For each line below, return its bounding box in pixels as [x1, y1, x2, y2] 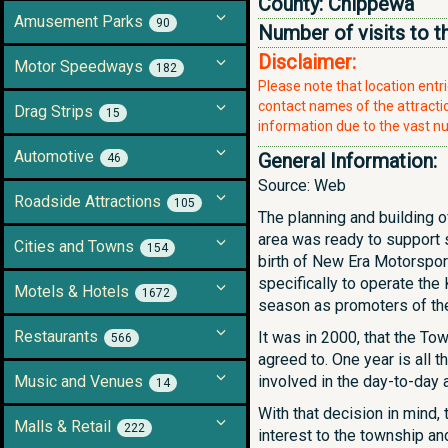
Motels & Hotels [14, 282, 129, 301]
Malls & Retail [14, 417, 111, 436]
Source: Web [258, 176, 346, 195]
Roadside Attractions [14, 192, 161, 211]
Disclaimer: [258, 50, 356, 74]
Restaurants [14, 327, 98, 346]
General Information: [258, 149, 437, 173]
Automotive [14, 147, 94, 166]
